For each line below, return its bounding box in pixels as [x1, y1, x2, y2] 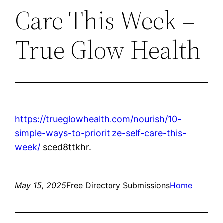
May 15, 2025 [15, 180, 67, 190]
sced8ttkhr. [40, 141, 92, 152]
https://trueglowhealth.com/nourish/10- [15, 113, 182, 124]
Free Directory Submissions [66, 180, 170, 190]
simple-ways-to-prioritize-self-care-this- [15, 127, 187, 138]
